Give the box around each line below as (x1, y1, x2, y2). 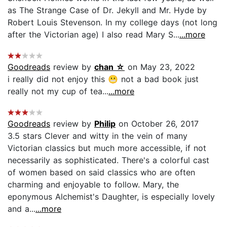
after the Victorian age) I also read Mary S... (8, 29, 179, 40)
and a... (8, 203, 35, 214)
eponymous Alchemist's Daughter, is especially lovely (8, 191, 215, 202)
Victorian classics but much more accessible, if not (8, 142, 206, 153)
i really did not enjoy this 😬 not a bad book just (8, 73, 199, 84)
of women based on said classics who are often (8, 167, 195, 177)
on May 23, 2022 (125, 61, 195, 72)
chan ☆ (94, 61, 125, 72)
